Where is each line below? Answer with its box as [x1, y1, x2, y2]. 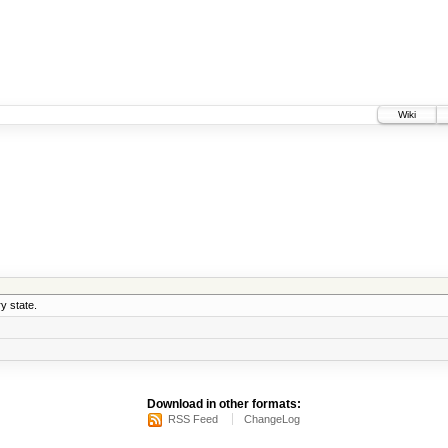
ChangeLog [244, 413, 300, 426]
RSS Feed [168, 413, 218, 426]
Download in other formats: [147, 397, 301, 412]
